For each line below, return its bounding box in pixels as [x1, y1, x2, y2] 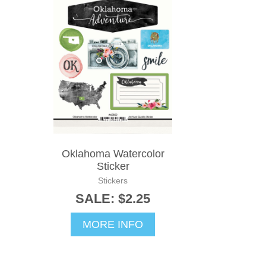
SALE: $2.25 [75, 191, 150, 206]
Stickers [98, 175, 128, 185]
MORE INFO [83, 218, 143, 230]
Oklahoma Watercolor [61, 147, 164, 160]
